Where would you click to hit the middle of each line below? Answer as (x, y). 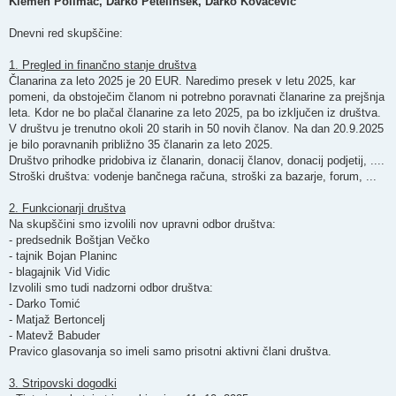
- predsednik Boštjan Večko (79, 240)
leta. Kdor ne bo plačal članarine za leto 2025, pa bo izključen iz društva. (195, 112)
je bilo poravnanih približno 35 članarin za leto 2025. (141, 144)
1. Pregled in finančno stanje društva (103, 65)
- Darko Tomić (45, 303)
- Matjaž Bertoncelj (57, 319)
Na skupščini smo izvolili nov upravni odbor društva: (142, 224)
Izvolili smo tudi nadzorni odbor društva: (111, 287)
